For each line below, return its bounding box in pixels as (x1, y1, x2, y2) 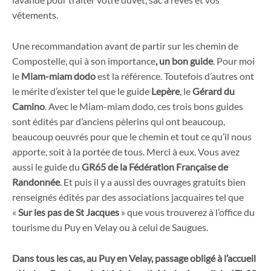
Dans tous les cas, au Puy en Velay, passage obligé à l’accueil (12, 252, 256, 264)
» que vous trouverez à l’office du (119, 206, 255, 218)
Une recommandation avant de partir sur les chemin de (12, 39, 238, 51)
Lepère (149, 85, 180, 97)
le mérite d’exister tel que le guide (12, 85, 149, 97)
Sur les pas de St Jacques (18, 206, 119, 218)
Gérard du (191, 85, 235, 97)
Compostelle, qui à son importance (12, 54, 155, 67)
